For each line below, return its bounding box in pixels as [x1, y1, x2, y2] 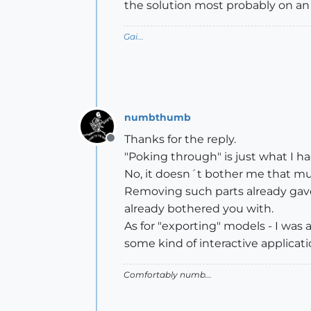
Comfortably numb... [124, 269, 212, 280]
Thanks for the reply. [124, 133, 236, 146]
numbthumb [124, 110, 191, 124]
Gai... [124, 31, 144, 42]
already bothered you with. [124, 202, 274, 215]
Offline [110, 139, 146, 152]
